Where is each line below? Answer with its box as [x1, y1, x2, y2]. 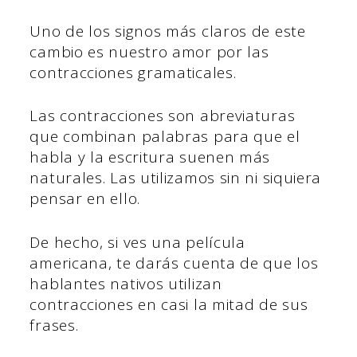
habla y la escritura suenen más [29, 147, 271, 168]
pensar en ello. [29, 188, 140, 210]
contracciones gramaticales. [29, 61, 237, 83]
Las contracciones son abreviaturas [29, 105, 296, 127]
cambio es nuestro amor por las [29, 41, 269, 62]
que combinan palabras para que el [29, 126, 300, 147]
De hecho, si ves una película [29, 231, 245, 253]
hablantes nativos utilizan [29, 273, 222, 294]
